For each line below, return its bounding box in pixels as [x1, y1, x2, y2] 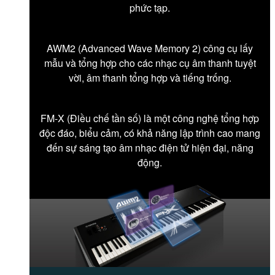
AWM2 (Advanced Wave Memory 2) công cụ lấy [47, 41, 253, 55]
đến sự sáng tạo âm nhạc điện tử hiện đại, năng [46, 140, 254, 155]
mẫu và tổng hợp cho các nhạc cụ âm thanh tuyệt [44, 55, 256, 70]
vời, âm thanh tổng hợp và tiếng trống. [68, 70, 231, 85]
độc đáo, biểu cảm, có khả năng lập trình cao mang [39, 125, 260, 140]
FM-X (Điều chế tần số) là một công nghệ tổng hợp [41, 110, 259, 125]
